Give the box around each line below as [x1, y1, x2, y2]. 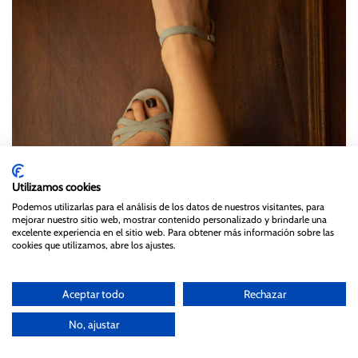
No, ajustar [68, 318, 119, 331]
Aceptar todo [62, 288, 125, 300]
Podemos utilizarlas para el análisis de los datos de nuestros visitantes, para [12, 201, 324, 213]
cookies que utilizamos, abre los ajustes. [12, 239, 176, 251]
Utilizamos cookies [12, 181, 101, 193]
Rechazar [243, 288, 286, 300]
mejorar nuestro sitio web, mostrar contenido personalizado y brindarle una [12, 213, 327, 225]
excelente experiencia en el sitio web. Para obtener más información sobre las [12, 226, 334, 238]
